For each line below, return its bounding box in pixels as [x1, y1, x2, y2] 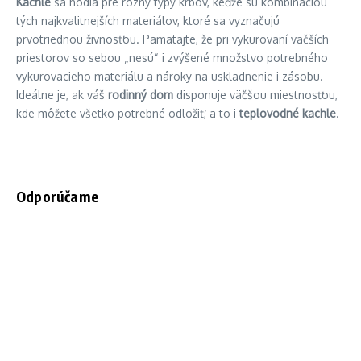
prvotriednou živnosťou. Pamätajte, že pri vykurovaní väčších [16, 32, 329, 46]
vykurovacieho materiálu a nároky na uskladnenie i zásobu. [16, 69, 323, 83]
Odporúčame [16, 187, 98, 205]
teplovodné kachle [239, 106, 336, 120]
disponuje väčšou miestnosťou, [173, 88, 338, 102]
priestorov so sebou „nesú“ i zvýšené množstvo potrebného [16, 51, 328, 64]
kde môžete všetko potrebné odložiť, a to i [16, 106, 239, 120]
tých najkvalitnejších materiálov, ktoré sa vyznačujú [16, 14, 280, 27]
